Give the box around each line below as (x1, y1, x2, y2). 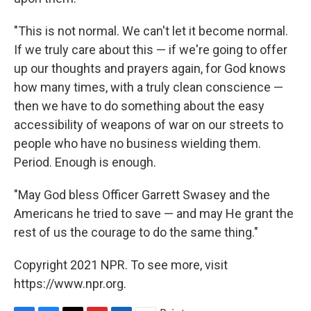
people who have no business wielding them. (14, 136, 261, 151)
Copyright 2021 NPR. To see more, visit (14, 258, 228, 273)
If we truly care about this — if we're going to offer (14, 42, 287, 58)
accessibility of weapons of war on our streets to (14, 117, 283, 133)
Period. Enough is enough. (14, 155, 156, 170)
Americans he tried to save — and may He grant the (14, 206, 294, 221)
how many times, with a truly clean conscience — (14, 80, 283, 95)
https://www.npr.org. (14, 276, 126, 292)
